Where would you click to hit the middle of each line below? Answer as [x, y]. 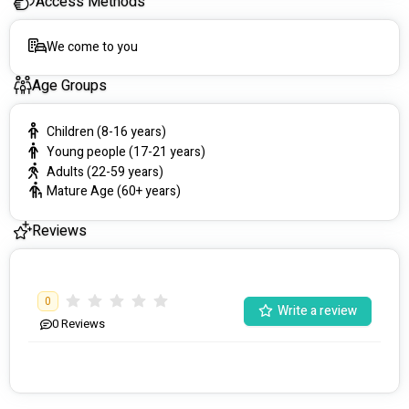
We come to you [92, 47]
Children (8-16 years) [106, 132]
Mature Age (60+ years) [114, 192]
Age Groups [69, 86]
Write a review [317, 311]
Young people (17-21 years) [126, 152]
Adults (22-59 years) [105, 172]
